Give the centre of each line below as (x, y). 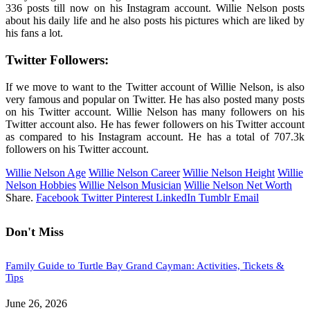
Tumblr (215, 197)
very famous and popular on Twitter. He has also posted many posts (155, 99)
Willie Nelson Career (134, 172)
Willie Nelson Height (229, 172)
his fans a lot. (34, 33)
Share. (19, 197)
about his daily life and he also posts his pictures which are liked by (155, 21)
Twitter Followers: (57, 60)
